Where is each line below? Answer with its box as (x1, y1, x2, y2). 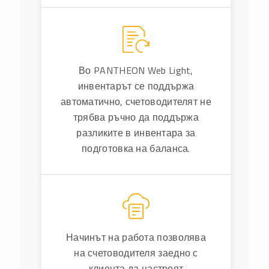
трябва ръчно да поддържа (73, 109, 199, 124)
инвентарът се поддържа (77, 78, 195, 93)
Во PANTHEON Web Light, (79, 62, 193, 77)
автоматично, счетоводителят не (60, 94, 211, 109)
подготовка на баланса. (82, 141, 190, 156)
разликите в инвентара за (76, 125, 196, 140)
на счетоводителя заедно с (74, 245, 198, 260)
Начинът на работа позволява (65, 229, 207, 244)
